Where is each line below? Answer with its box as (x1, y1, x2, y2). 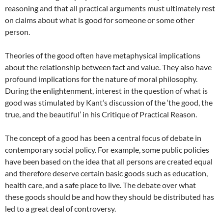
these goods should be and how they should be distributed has (5, 192, 214, 201)
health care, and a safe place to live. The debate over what (5, 180, 196, 190)
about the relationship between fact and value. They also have (5, 62, 212, 72)
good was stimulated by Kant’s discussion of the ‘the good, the (5, 98, 213, 107)
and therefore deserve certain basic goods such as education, (5, 168, 208, 178)
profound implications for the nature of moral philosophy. (5, 74, 197, 83)
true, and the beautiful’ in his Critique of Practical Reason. (5, 110, 197, 119)
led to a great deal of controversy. (5, 204, 116, 213)
